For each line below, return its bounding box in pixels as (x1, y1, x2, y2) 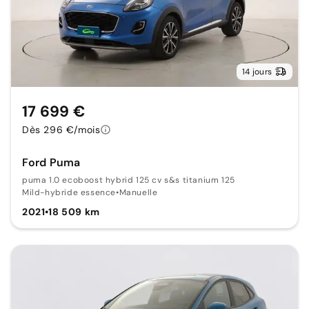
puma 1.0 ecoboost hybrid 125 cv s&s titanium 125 (22, 174, 235, 186)
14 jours (242, 66, 272, 77)
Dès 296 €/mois (22, 123, 101, 136)
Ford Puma (22, 154, 81, 170)
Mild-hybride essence (22, 186, 116, 198)
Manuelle (119, 186, 158, 198)
